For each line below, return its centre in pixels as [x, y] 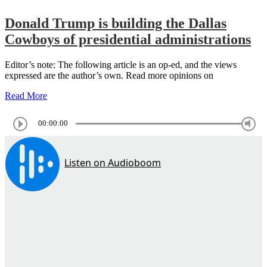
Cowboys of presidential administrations [128, 39]
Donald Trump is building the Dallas [116, 23]
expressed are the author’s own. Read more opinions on [109, 75]
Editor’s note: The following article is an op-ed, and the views [121, 64]
